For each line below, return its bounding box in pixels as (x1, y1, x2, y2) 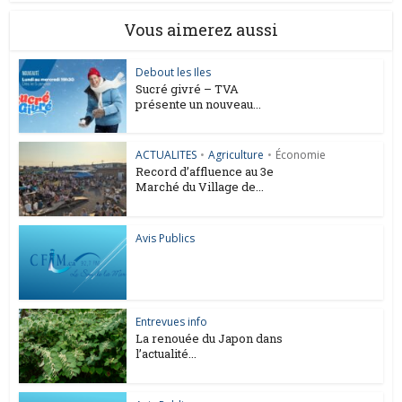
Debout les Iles (135, 64, 212, 80)
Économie (275, 147, 327, 163)
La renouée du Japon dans (135, 329, 284, 346)
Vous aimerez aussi (124, 18, 278, 40)
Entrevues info (135, 313, 208, 329)
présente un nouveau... (135, 95, 262, 112)
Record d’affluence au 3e (135, 163, 275, 180)
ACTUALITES (135, 147, 197, 163)
